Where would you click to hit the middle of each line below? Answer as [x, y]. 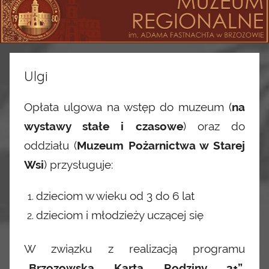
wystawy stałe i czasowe [104, 126]
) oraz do [214, 126]
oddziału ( [50, 146]
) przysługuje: [79, 165]
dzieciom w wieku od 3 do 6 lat [115, 196]
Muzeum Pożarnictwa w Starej [161, 146]
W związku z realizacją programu [134, 249]
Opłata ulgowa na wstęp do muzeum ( [128, 107]
